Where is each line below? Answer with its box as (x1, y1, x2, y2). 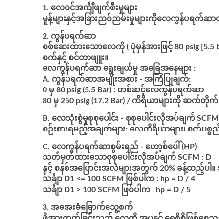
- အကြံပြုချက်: (137, 75, 191, 83)
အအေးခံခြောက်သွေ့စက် (51, 203, 133, 211)
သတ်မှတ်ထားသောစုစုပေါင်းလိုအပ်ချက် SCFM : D (43, 153, 211, 161)
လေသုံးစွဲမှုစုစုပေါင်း (52, 114, 119, 122)
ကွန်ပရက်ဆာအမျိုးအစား (52, 75, 137, 83)
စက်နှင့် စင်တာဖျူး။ (43, 54, 108, 62)
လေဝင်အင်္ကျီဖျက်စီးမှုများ (51, 4, 137, 12)
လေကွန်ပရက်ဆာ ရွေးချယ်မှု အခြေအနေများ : (43, 65, 196, 72)
